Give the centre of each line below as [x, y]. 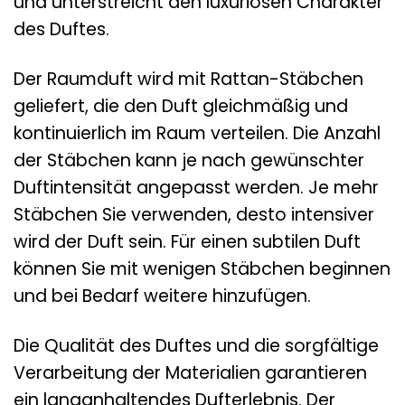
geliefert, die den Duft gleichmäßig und [181, 106]
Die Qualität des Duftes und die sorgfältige [196, 345]
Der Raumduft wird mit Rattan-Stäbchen [188, 79]
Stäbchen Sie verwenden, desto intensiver [194, 214]
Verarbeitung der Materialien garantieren [190, 372]
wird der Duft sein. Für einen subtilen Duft [187, 241]
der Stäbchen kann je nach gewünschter [189, 160]
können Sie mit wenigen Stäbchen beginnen [202, 268]
